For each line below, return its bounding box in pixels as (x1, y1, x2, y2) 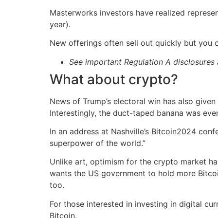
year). (50, 19, 71, 29)
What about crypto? (50, 71, 178, 88)
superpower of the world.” (50, 138, 145, 148)
